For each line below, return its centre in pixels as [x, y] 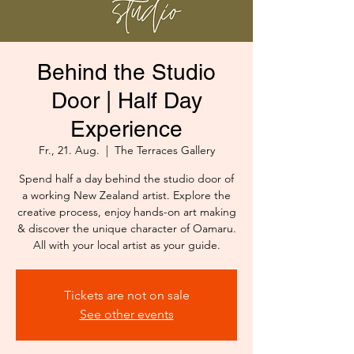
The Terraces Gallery [164, 151]
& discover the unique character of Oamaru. [126, 229]
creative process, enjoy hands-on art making [126, 212]
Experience [126, 129]
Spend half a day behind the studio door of [126, 179]
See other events [126, 314]
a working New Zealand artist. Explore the [126, 196]
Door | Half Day [126, 101]
